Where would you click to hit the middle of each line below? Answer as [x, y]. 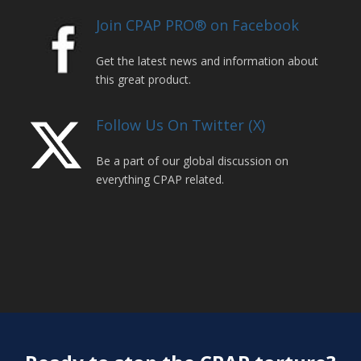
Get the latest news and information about [207, 60]
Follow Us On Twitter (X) [181, 124]
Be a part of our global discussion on [193, 160]
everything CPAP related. [160, 179]
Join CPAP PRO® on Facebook [198, 25]
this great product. [144, 79]
